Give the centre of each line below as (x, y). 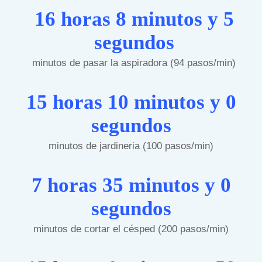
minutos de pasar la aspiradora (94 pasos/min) (134, 63)
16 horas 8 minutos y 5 (134, 19)
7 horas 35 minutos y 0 (131, 185)
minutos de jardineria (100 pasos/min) (131, 146)
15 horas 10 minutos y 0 (131, 102)
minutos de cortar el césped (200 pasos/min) (131, 229)
